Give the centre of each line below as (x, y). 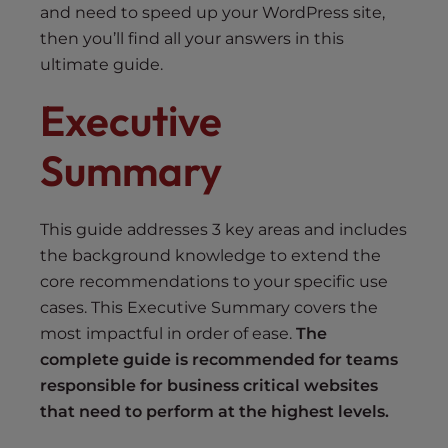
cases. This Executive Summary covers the (209, 308)
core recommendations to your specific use (214, 282)
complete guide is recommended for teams (219, 360)
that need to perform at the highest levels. (214, 412)
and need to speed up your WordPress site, (212, 13)
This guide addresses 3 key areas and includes (223, 230)
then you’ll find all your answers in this (192, 39)
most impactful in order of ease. (168, 334)
